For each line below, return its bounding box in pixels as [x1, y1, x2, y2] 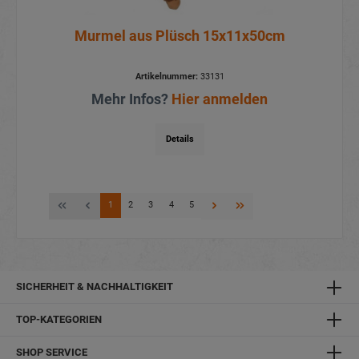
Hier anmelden [171, 91, 268, 108]
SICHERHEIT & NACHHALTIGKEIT [16, 280, 173, 293]
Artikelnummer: [135, 71, 198, 83]
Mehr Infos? [91, 91, 171, 108]
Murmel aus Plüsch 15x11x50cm [74, 27, 285, 45]
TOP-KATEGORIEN [16, 313, 102, 326]
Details [165, 134, 194, 145]
